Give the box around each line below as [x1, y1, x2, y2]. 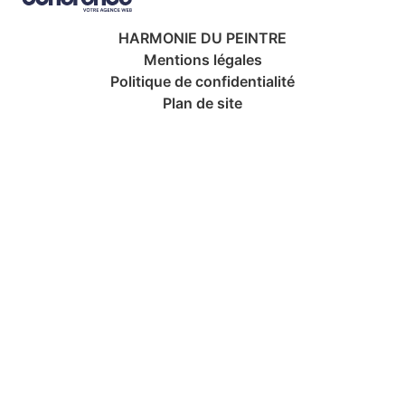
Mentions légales [143, 50, 262, 69]
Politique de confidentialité [110, 71, 295, 90]
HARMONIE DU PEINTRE [118, 28, 287, 47]
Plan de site [163, 93, 242, 112]
